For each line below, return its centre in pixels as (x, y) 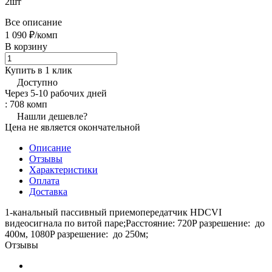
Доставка (48, 191)
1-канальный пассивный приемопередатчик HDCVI (113, 212)
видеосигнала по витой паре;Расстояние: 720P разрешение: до (135, 223)
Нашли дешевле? (52, 116)
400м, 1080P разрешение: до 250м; (76, 234)
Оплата (44, 180)
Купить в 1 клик (39, 70)
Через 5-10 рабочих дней (56, 93)
